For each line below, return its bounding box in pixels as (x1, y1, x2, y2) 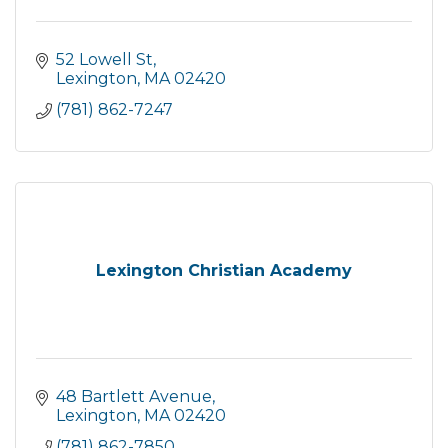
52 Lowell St (56, 50, 153, 70)
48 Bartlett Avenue (56, 387, 212, 407)
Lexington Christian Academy (96, 261, 352, 281)
